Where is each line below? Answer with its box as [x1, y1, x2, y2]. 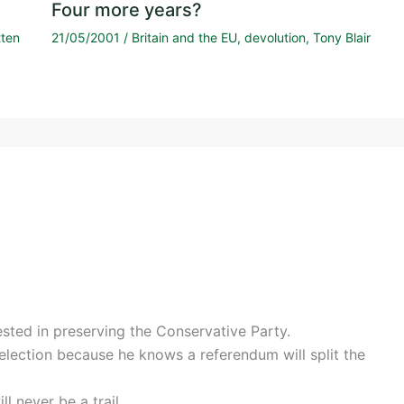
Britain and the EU [131, 29, 237, 45]
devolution [243, 29, 306, 45]
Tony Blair [312, 29, 371, 45]
